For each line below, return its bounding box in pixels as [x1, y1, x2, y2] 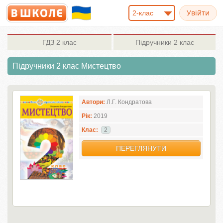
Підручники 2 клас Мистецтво [12, 62, 121, 70]
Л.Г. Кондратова [105, 99, 152, 106]
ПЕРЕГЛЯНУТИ [116, 144, 167, 152]
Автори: [82, 99, 105, 106]
